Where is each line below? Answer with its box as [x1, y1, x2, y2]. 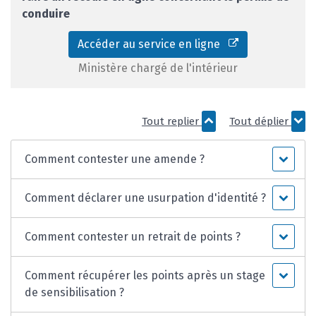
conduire [22, 7, 70, 21]
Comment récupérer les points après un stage [25, 268, 266, 282]
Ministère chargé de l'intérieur [78, 61, 238, 75]
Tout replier [142, 114, 202, 128]
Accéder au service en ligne [78, 37, 229, 51]
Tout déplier [229, 114, 291, 128]
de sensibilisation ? [25, 285, 125, 299]
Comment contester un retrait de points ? [25, 229, 241, 243]
